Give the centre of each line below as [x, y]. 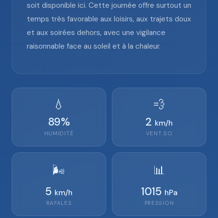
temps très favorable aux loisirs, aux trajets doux [109, 19]
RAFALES [59, 203]
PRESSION [159, 203]
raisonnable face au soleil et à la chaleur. [94, 46]
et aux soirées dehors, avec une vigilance [96, 33]
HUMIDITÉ [59, 134]
